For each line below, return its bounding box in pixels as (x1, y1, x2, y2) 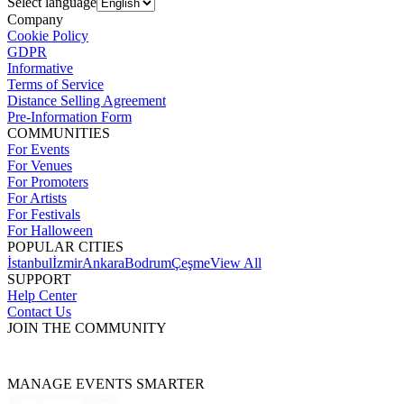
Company (7, 12, 63, 28)
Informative (7, 60, 73, 77)
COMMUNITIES (7, 125, 110, 142)
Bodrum (124, 255, 171, 271)
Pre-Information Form (7, 109, 132, 125)
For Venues (7, 158, 72, 174)
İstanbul (7, 255, 52, 271)
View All (210, 255, 262, 271)
